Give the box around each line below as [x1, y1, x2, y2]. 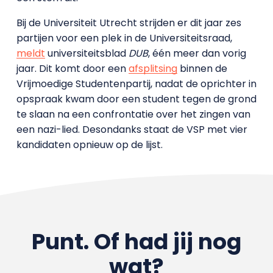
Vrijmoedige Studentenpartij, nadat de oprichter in [16, 76, 257, 91]
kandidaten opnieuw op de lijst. [16, 137, 163, 152]
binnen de [177, 61, 227, 76]
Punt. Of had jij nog [31, 225, 241, 257]
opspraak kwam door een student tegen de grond [16, 91, 257, 106]
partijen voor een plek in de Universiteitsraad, [16, 30, 232, 45]
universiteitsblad [44, 46, 129, 60]
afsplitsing [128, 61, 177, 76]
